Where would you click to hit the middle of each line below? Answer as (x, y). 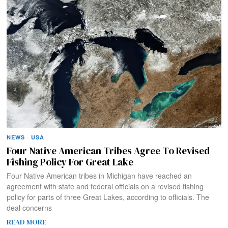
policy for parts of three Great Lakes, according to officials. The (108, 197)
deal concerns (30, 208)
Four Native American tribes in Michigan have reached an (99, 176)
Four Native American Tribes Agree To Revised (108, 151)
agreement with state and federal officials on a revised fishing (105, 187)
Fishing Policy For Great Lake (70, 162)
